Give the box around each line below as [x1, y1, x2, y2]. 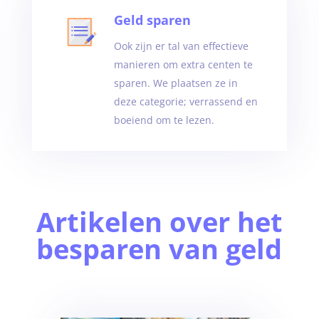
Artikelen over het [36, 203, 283, 240]
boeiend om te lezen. [113, 113, 214, 127]
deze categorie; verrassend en [113, 95, 258, 108]
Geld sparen [113, 11, 191, 28]
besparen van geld [36, 230, 283, 267]
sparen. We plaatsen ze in [113, 76, 238, 90]
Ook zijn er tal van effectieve [113, 39, 249, 53]
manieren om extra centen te [113, 58, 253, 71]
